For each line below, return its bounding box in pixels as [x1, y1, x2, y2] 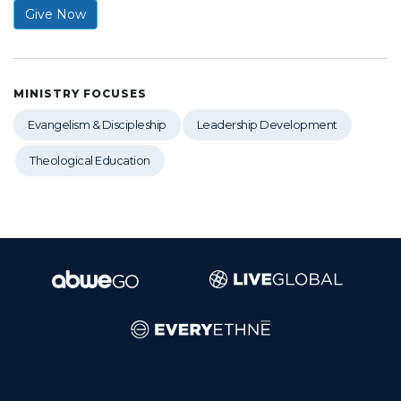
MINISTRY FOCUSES [13, 87, 147, 100]
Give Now [25, 6, 86, 22]
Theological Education [30, 153, 150, 167]
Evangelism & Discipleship [28, 117, 166, 132]
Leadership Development [196, 117, 337, 132]
